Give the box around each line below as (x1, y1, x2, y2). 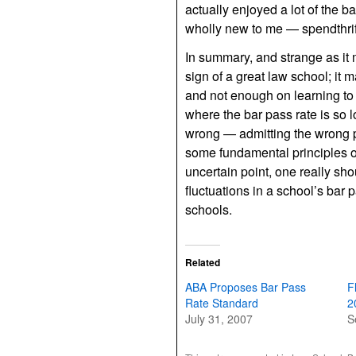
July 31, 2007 (185, 311, 253, 327)
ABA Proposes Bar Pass (185, 279, 306, 295)
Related (185, 255, 220, 269)
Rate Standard (185, 295, 258, 311)
